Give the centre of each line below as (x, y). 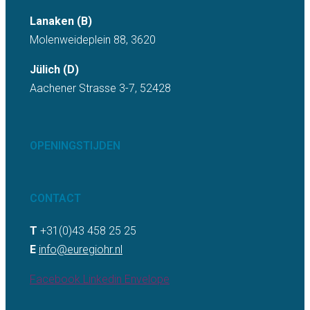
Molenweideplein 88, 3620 (93, 40)
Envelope (147, 280)
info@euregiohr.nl (81, 250)
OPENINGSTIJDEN (75, 145)
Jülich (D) (54, 70)
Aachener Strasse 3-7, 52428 (100, 89)
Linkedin (102, 280)
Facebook (55, 280)
